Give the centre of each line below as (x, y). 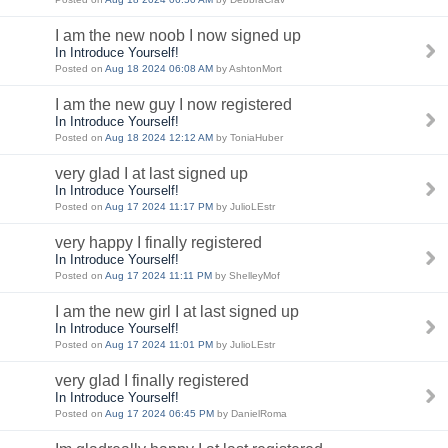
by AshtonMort (247, 68)
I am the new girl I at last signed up (177, 311)
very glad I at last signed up (151, 173)
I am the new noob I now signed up (178, 35)
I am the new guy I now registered (173, 104)
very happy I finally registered (158, 242)
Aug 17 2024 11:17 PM (159, 206)
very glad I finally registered (152, 380)
